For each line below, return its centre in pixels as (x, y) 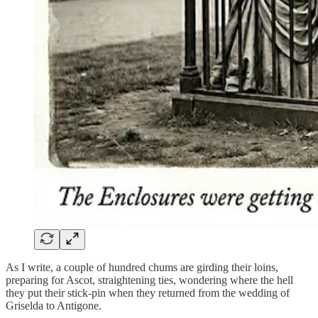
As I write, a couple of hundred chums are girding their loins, (142, 267)
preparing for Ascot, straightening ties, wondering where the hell (149, 280)
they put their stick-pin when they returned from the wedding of (148, 292)
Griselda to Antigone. (54, 305)
